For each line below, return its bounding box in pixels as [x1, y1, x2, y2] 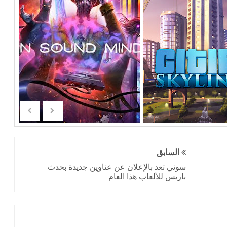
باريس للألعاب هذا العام [108, 172, 186, 181]
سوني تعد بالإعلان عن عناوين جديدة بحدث [48, 163, 186, 171]
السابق [157, 148, 182, 157]
